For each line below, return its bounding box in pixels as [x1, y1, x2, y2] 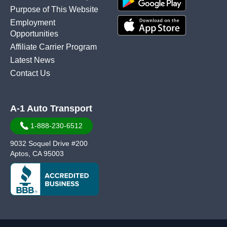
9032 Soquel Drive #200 [10, 139, 88, 147]
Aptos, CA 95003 [10, 149, 64, 158]
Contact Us [10, 68, 50, 78]
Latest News [10, 55, 55, 64]
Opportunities [10, 29, 58, 38]
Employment [10, 18, 55, 27]
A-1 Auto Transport [10, 103, 92, 113]
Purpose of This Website [10, 5, 98, 14]
